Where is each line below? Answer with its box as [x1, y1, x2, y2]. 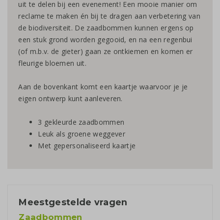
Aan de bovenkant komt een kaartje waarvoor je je [18, 82, 188, 92]
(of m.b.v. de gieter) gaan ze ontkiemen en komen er [18, 47, 193, 56]
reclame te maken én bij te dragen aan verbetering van [18, 11, 201, 21]
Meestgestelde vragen [19, 197, 128, 208]
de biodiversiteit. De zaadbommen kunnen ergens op [18, 23, 194, 33]
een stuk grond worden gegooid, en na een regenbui [18, 35, 192, 45]
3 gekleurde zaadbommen [38, 117, 125, 127]
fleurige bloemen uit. [18, 58, 86, 68]
